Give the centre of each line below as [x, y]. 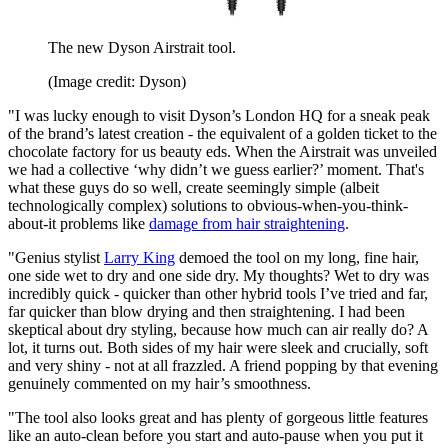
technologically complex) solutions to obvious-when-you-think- [208, 206]
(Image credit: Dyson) [117, 82]
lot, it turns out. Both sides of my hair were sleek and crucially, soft [218, 348]
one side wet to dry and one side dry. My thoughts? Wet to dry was [218, 276]
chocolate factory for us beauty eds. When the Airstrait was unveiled [222, 152]
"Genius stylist [56, 258]
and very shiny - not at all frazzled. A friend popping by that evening [223, 366]
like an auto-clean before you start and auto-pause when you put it [215, 436]
